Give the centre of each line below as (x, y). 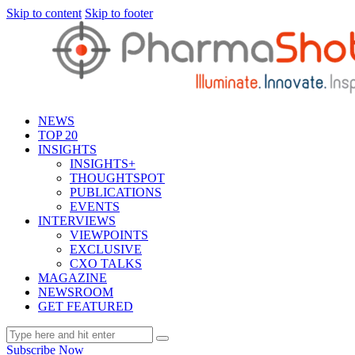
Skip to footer (119, 13)
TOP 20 (58, 135)
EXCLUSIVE (106, 249)
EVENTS (95, 206)
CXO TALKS (106, 263)
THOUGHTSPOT (117, 178)
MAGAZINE (73, 278)
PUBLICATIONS (116, 192)
